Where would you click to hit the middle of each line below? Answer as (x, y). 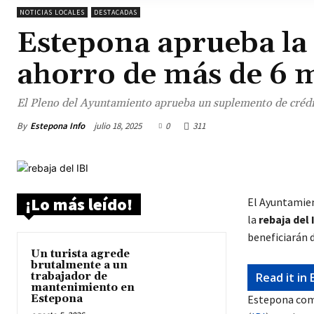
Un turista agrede (80, 254)
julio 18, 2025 (118, 126)
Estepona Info (57, 125)
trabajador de (69, 277)
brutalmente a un (79, 266)
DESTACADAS (116, 13)
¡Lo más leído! (79, 205)
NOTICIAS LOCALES (52, 13)
